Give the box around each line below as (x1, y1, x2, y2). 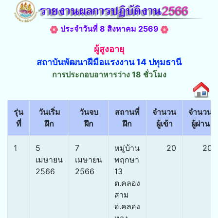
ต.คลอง (114, 178, 140, 188)
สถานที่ (115, 107, 140, 117)
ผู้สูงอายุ (93, 44, 125, 54)
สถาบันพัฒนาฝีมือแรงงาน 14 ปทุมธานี (36, 57, 182, 68)
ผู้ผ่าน (191, 119, 210, 129)
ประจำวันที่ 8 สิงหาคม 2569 (60, 24, 161, 34)
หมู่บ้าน (114, 143, 140, 153)
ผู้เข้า (156, 119, 173, 129)
